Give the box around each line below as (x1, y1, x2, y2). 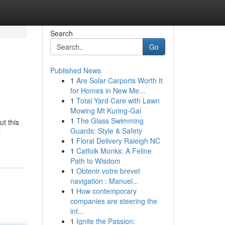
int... (70, 206, 84, 216)
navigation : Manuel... (70, 176, 139, 186)
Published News (50, 65, 101, 75)
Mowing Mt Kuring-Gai (70, 105, 141, 116)
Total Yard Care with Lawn (76, 95, 160, 105)
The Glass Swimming (76, 116, 144, 126)
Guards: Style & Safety (70, 126, 142, 136)
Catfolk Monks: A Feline (76, 146, 152, 156)
